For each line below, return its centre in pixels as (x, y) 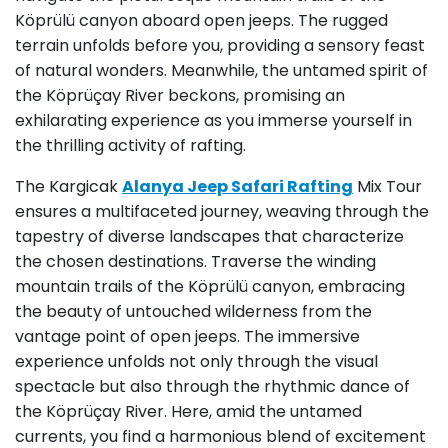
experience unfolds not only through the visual (196, 362)
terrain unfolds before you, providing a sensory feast (220, 46)
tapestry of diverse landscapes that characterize (209, 237)
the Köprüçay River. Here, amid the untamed (188, 412)
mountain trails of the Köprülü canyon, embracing (210, 287)
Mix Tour (387, 187)
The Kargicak (68, 187)
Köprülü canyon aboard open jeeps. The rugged (201, 21)
